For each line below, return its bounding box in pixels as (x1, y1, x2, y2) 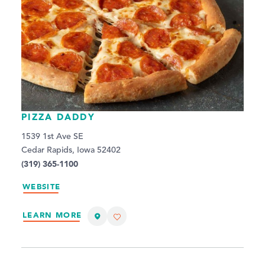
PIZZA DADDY (21, 111, 95, 123)
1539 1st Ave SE (21, 132, 83, 141)
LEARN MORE (22, 209, 82, 220)
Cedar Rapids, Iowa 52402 (21, 146, 121, 155)
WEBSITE (22, 182, 61, 192)
